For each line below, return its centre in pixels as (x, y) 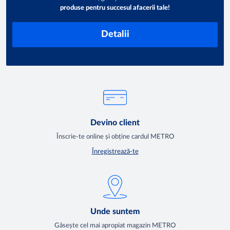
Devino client (115, 122)
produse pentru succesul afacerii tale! (115, 8)
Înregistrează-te (115, 151)
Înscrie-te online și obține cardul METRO (115, 137)
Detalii (115, 34)
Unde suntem (115, 212)
